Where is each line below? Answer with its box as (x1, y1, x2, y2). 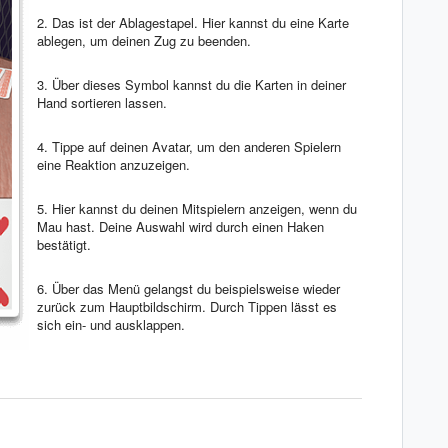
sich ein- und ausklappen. (37, 314, 185, 334)
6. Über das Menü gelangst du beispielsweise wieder (37, 278, 340, 298)
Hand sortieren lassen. (37, 92, 171, 112)
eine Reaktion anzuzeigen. (37, 154, 198, 174)
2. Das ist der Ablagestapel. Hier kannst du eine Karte (37, 12, 349, 32)
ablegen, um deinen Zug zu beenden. (37, 30, 255, 50)
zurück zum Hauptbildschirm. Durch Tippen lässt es (37, 296, 337, 316)
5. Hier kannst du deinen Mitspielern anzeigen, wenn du (37, 198, 357, 218)
